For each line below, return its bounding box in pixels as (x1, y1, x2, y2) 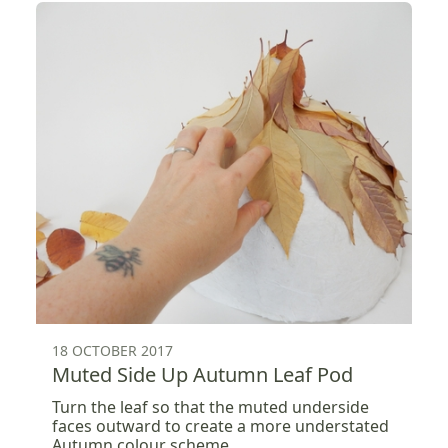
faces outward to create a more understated (52, 414, 389, 437)
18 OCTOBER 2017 (52, 340, 173, 360)
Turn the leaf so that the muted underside (52, 395, 369, 418)
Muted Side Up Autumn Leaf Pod (52, 360, 353, 388)
